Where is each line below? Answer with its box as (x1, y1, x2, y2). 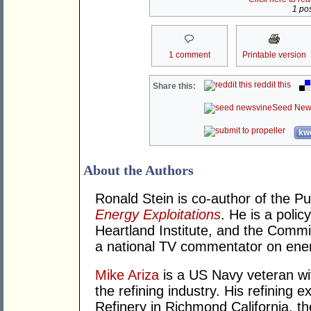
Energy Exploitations (95, 207, 221, 223)
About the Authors (83, 162, 194, 178)
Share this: (153, 81, 196, 92)
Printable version (242, 50, 306, 60)
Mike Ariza (95, 267, 159, 283)
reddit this (252, 80, 292, 90)
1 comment (168, 50, 210, 60)
